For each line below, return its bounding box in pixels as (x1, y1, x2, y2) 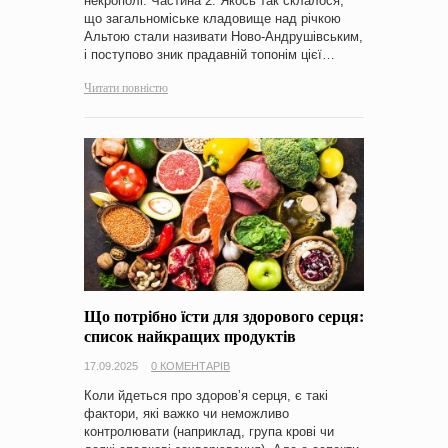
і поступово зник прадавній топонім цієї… (84, 47, 335, 63)
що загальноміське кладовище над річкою (84, 11, 341, 27)
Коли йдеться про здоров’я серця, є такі (84, 387, 328, 403)
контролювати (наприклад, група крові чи (84, 423, 334, 439)
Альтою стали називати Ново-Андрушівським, (84, 29, 363, 45)
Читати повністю (84, 79, 168, 96)
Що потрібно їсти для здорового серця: (84, 303, 364, 327)
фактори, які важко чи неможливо (84, 405, 289, 421)
